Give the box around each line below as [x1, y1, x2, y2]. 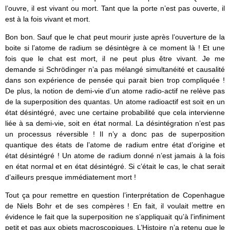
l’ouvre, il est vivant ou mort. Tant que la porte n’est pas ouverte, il [5, 4, 225, 12]
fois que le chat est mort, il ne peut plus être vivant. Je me [5, 54, 225, 63]
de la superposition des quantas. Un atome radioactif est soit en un [5, 98, 225, 106]
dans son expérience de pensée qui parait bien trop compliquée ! [5, 76, 225, 85]
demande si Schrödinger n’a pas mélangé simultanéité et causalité [5, 65, 225, 74]
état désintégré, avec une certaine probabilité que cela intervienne [5, 108, 225, 117]
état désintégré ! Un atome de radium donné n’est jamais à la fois [5, 151, 225, 160]
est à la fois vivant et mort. [5, 14, 90, 23]
